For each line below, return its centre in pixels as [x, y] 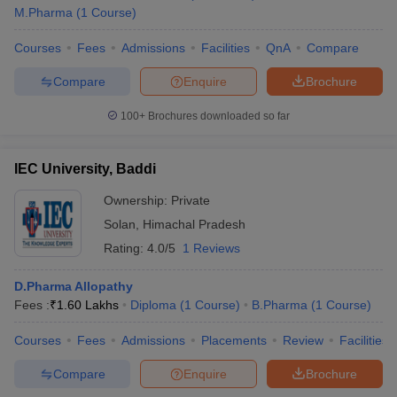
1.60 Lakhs [88, 305]
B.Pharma [280, 305]
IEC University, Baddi [85, 169]
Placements [234, 340]
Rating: [125, 248]
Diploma [153, 305]
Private [191, 200]
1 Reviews [211, 248]
